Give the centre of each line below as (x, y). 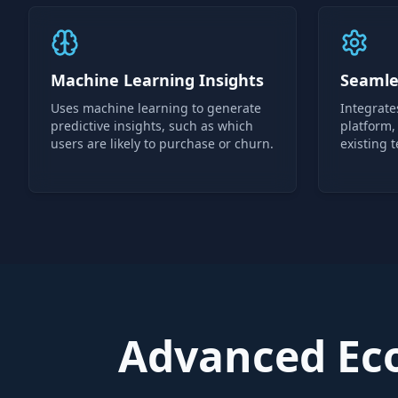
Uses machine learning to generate (156, 108)
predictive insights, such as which (152, 126)
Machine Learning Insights (157, 80)
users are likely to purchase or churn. (162, 143)
